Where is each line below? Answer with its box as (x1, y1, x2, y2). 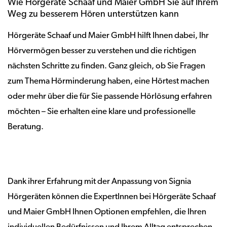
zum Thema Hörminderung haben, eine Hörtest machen (8, 77, 209, 86)
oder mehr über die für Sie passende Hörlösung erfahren (8, 92, 212, 101)
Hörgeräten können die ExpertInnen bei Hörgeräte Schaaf (8, 193, 216, 201)
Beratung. (8, 123, 44, 131)
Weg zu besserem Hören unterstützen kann (8, 10, 179, 19)
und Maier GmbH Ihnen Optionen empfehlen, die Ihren (8, 208, 206, 216)
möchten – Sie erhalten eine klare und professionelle (8, 107, 196, 116)
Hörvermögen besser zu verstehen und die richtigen (8, 47, 196, 55)
